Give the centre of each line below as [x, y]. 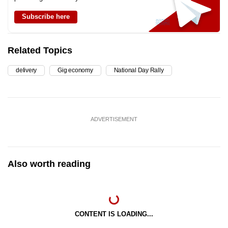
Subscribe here [46, 17]
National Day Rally [139, 70]
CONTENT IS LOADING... [114, 214]
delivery [26, 70]
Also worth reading [49, 164]
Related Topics [40, 51]
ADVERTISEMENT [114, 119]
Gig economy [75, 70]
